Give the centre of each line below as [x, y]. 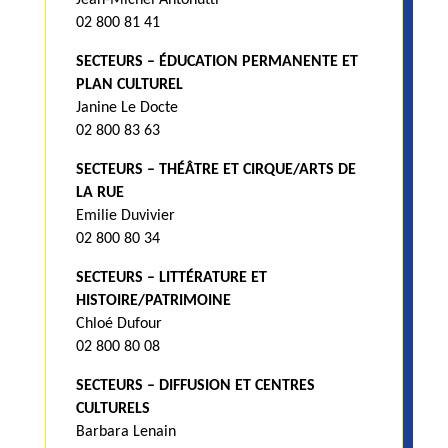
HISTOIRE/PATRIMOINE [153, 300]
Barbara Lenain [125, 431]
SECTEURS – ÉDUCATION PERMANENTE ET [216, 61]
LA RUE [99, 192]
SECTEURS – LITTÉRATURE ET [171, 277]
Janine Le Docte [126, 107]
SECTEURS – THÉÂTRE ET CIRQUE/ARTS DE [215, 169]
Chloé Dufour [118, 323]
